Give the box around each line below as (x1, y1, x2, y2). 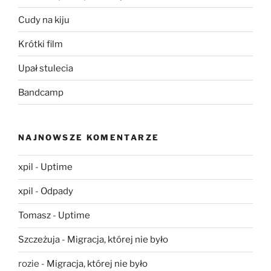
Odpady (41, 186, 73, 197)
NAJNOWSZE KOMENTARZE (18, 132, 160, 143)
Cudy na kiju (18, 14, 70, 25)
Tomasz (18, 210, 51, 221)
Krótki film (18, 38, 63, 50)
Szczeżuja (18, 234, 60, 246)
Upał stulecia (18, 62, 73, 74)
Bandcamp (18, 87, 64, 98)
